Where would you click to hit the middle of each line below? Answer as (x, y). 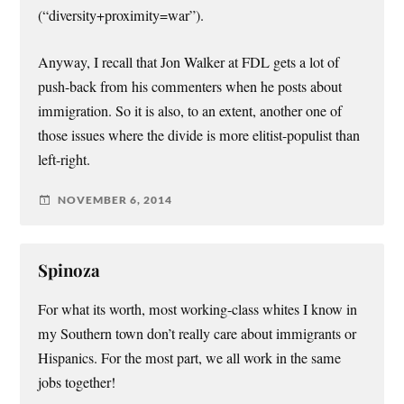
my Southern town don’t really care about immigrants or (197, 333)
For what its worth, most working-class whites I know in (198, 309)
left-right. (64, 159)
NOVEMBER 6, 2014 (115, 200)
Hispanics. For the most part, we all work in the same (190, 358)
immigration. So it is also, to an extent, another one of (190, 110)
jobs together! (77, 382)
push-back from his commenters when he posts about (190, 86)
